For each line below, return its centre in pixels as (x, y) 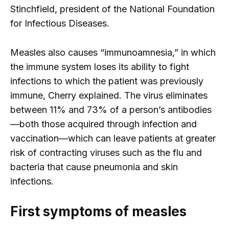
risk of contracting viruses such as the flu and (106, 152)
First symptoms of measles (98, 212)
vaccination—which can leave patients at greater (113, 138)
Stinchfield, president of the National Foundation (112, 9)
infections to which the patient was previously (107, 81)
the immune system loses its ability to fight (100, 66)
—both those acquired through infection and (104, 124)
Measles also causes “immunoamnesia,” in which (113, 52)
